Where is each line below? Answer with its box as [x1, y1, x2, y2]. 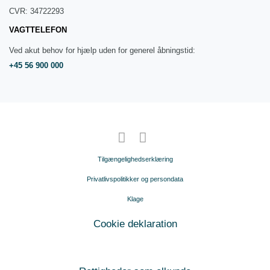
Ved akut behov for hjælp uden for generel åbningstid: [9, 46, 195, 55]
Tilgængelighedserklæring [97, 155, 173, 163]
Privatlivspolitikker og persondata [87, 175, 183, 183]
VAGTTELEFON [9, 25, 67, 35]
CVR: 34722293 [9, 7, 66, 16]
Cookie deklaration [93, 218, 177, 230]
